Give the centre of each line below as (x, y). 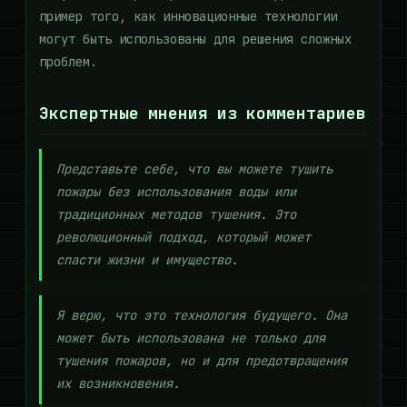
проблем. (68, 62)
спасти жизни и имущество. (147, 260)
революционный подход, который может (184, 237)
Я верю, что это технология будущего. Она (202, 315)
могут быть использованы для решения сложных (195, 39)
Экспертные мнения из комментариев (203, 114)
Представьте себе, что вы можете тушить (194, 169)
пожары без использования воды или (176, 192)
